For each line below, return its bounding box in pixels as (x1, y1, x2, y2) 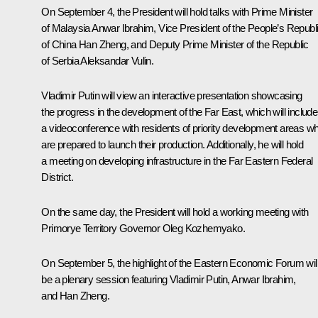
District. (41, 171, 73, 184)
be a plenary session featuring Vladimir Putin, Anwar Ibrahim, (41, 273, 296, 286)
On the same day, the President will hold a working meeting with (41, 206, 309, 219)
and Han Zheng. (41, 290, 109, 302)
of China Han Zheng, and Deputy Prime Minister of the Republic (41, 38, 309, 51)
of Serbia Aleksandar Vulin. (41, 55, 154, 67)
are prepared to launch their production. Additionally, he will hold (41, 138, 304, 151)
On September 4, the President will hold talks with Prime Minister (41, 6, 313, 18)
